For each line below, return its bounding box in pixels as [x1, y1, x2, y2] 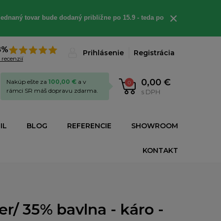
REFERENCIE [67, 121, 111, 130]
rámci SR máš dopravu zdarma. [6, 87, 98, 94]
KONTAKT [143, 146, 178, 155]
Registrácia [134, 48, 175, 57]
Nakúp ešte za [6, 78, 48, 85]
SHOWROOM [131, 121, 178, 130]
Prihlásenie [83, 48, 124, 57]
